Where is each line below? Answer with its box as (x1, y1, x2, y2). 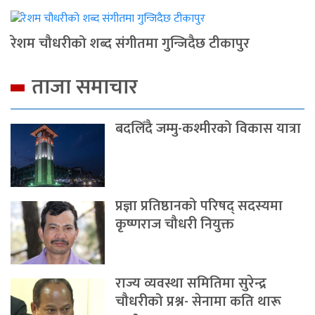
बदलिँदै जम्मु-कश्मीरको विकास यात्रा (115, 117, 302, 141)
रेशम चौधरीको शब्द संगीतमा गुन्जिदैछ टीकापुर (11, 32, 250, 56)
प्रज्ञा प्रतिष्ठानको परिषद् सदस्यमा (115, 194, 283, 219)
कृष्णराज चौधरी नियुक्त (115, 212, 235, 237)
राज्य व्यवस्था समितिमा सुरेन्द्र (115, 271, 267, 296)
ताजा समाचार (32, 70, 138, 105)
